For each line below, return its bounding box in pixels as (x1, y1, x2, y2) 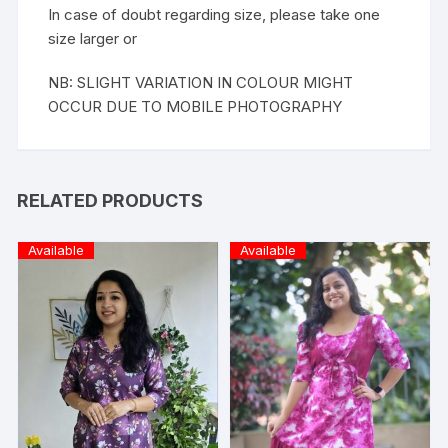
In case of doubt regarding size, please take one (48, 4, 381, 24)
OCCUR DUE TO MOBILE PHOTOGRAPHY (48, 96, 343, 116)
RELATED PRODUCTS (17, 189, 204, 211)
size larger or (48, 28, 138, 48)
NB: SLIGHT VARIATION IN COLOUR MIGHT (48, 72, 354, 92)
